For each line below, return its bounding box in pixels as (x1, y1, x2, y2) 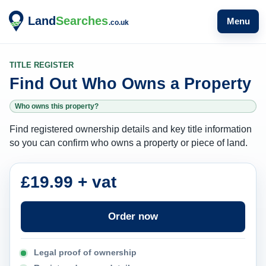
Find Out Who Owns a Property (9, 75, 251, 93)
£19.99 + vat (21, 173, 116, 191)
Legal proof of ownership (34, 248, 137, 257)
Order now (108, 211, 158, 222)
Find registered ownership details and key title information (9, 124, 252, 134)
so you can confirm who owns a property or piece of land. (9, 138, 248, 148)
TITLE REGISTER (9, 61, 74, 69)
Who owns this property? (15, 102, 99, 110)
